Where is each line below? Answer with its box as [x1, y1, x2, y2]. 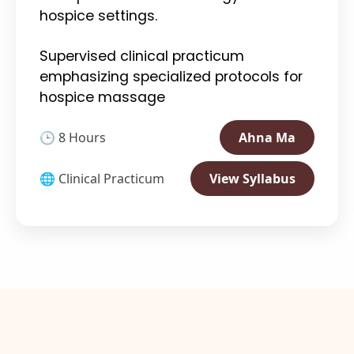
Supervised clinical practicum [40, 46, 244, 66]
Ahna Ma [239, 128, 296, 146]
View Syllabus [209, 169, 296, 187]
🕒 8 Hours [40, 128, 106, 146]
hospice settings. [40, 6, 157, 25]
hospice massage [40, 87, 165, 107]
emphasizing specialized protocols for [40, 66, 303, 86]
